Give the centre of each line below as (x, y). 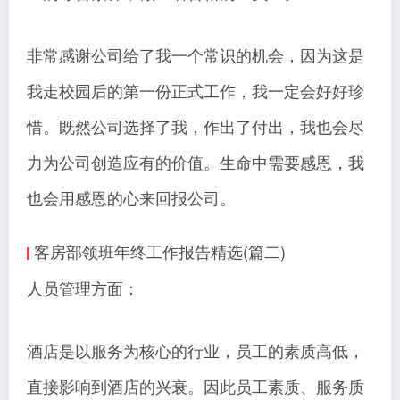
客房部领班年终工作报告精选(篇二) (160, 251)
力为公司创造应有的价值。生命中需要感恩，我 (196, 162)
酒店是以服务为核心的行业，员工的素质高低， (196, 350)
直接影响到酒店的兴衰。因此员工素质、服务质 (196, 386)
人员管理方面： (83, 288)
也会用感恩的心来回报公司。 (131, 198)
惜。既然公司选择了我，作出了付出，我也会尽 (196, 126)
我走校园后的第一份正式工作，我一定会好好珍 (196, 91)
